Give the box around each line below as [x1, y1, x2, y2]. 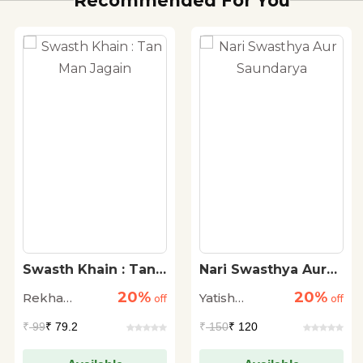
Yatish [199, 289, 235, 305]
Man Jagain [23, 277, 102, 293]
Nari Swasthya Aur [199, 262, 327, 277]
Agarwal [199, 310, 252, 326]
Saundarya [199, 277, 274, 293]
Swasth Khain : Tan [23, 262, 156, 277]
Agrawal [23, 310, 75, 326]
